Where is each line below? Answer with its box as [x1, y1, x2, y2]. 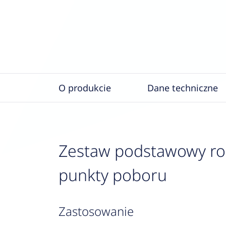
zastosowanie [65, 203, 134, 219]
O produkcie [58, 82, 111, 94]
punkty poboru [58, 164, 167, 186]
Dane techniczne [147, 82, 218, 94]
